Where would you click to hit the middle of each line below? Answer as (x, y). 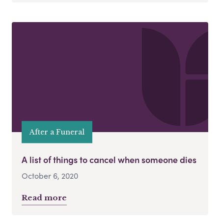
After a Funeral (57, 132)
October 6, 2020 (50, 176)
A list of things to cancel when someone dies (109, 160)
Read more (44, 198)
